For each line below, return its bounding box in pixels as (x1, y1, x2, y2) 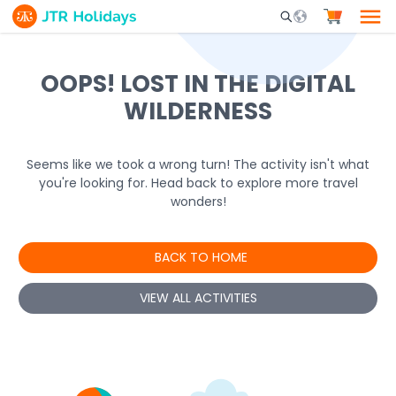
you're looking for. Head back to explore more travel (38, 174, 358, 192)
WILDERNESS (124, 95, 272, 127)
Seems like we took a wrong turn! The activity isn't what (27, 156, 369, 173)
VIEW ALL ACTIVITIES (139, 288, 257, 307)
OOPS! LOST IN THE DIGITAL (41, 67, 355, 100)
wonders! (170, 193, 226, 210)
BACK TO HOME (155, 248, 247, 266)
